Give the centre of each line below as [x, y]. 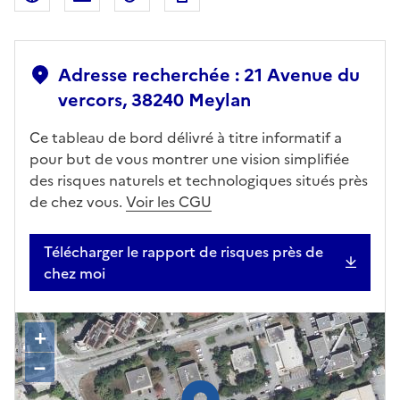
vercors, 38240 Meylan [154, 100]
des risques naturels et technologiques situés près [199, 181]
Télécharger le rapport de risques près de [183, 252]
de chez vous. [78, 202]
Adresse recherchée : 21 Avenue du [209, 75]
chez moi [75, 274]
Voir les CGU [169, 202]
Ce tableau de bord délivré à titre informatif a [186, 138]
